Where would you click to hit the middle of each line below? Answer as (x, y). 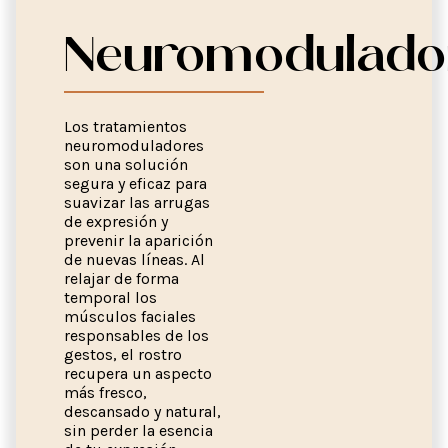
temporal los (110, 297)
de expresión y (116, 221)
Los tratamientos (125, 126)
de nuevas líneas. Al (134, 259)
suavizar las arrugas (137, 202)
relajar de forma (121, 278)
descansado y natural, (142, 411)
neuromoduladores (134, 145)
